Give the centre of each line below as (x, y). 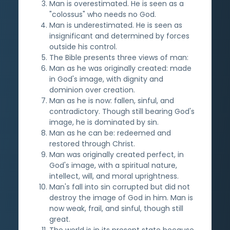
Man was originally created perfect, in (117, 154)
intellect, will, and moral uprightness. (114, 176)
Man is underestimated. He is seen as (116, 25)
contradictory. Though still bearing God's (122, 111)
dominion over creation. (92, 90)
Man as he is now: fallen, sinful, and (112, 100)
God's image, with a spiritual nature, (113, 165)
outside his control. (83, 46)
